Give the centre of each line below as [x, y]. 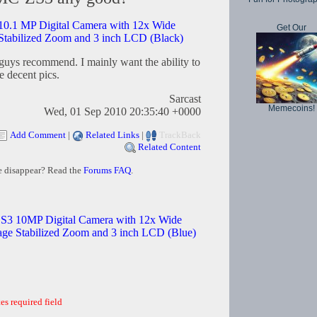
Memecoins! [292, 108]
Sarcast [185, 99]
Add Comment [38, 135]
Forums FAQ [107, 171]
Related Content [169, 147]
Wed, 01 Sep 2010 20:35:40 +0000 [122, 112]
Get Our [292, 28]
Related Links [113, 135]
